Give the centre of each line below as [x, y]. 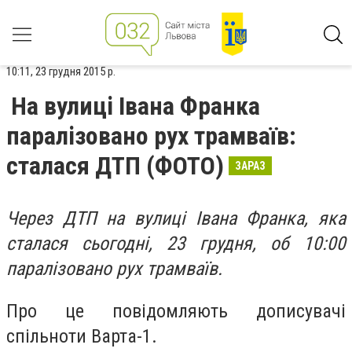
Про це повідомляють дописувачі [176, 311]
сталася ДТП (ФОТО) [115, 166]
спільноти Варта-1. [84, 336]
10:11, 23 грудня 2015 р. [61, 71]
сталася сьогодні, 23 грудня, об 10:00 [176, 244]
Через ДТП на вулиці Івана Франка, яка [176, 218]
